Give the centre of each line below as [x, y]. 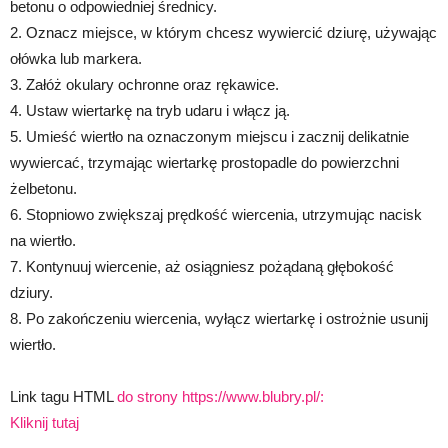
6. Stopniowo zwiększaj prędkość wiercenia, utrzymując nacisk [216, 215]
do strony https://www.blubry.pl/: [220, 397]
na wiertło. [43, 241]
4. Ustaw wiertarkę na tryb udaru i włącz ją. [150, 111]
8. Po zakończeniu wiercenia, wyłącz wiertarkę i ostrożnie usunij [219, 319]
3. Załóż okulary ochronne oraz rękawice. [144, 85]
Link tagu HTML [63, 397]
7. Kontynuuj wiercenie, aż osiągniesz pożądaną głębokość [202, 267]
